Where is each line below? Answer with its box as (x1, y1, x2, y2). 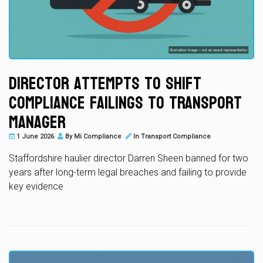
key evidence (9, 180, 63, 192)
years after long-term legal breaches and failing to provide (9, 166, 247, 178)
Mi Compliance (74, 132, 122, 140)
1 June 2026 (15, 132, 54, 140)
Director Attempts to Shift (9, 67, 201, 100)
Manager (9, 106, 66, 139)
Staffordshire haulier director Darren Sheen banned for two (9, 152, 248, 164)
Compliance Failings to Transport (9, 86, 242, 119)
